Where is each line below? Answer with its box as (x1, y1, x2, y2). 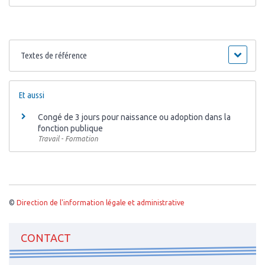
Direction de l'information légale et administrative (17, 199, 185, 207)
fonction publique (38, 124, 103, 134)
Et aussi (18, 90, 44, 101)
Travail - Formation (38, 135, 98, 143)
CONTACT (21, 231, 71, 244)
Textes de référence (21, 50, 88, 61)
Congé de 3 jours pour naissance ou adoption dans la (38, 112, 231, 122)
